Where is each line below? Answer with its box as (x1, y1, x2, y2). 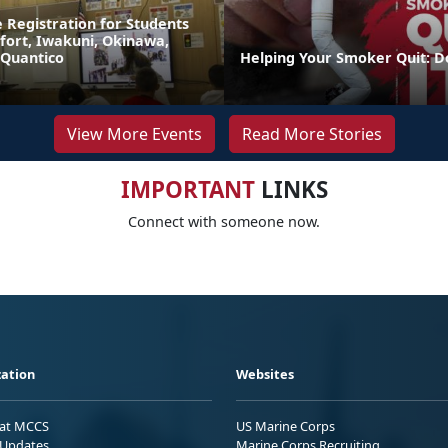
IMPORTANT (120, 174, 255, 206)
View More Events (66, 123, 202, 146)
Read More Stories (241, 123, 382, 146)
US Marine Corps (236, 417, 335, 436)
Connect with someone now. (128, 212, 320, 232)
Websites (236, 365, 294, 384)
